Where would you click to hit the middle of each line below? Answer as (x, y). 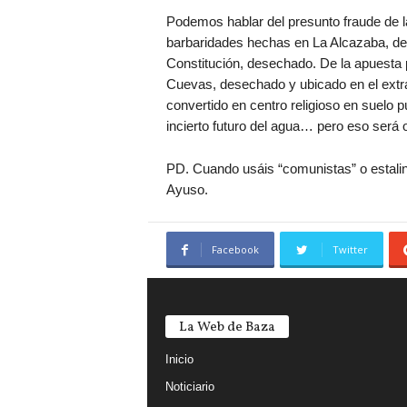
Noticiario (189, 387)
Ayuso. (187, 189)
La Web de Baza (227, 328)
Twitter (350, 249)
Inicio (179, 359)
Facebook (235, 249)
